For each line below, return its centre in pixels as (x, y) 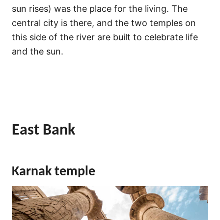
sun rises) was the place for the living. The (100, 8)
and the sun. (38, 51)
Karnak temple (54, 172)
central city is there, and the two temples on (104, 23)
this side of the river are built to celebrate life (105, 37)
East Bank (43, 130)
